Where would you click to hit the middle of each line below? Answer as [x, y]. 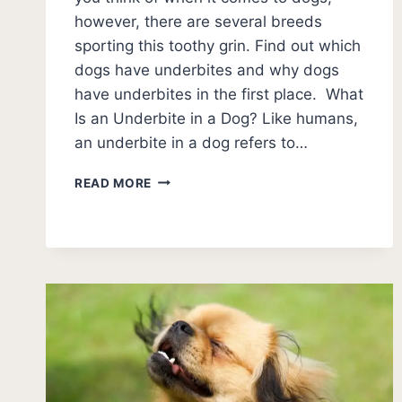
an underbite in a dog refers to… [191, 142]
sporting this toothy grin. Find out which [218, 45]
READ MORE [114, 183]
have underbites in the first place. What [219, 94]
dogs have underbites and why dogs [207, 70]
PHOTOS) [182, 310]
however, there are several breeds [198, 21]
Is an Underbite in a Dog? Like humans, [216, 118]
